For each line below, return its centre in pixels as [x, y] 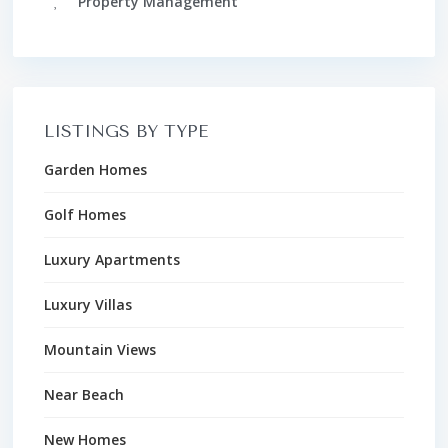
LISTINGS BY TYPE [126, 130]
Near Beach [84, 394]
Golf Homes [85, 214]
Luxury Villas [88, 304]
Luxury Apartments [112, 259]
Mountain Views [100, 349]
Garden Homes [95, 169]
